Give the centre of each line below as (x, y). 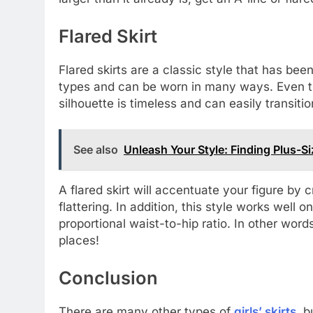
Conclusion (108, 277)
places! (79, 241)
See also (96, 150)
